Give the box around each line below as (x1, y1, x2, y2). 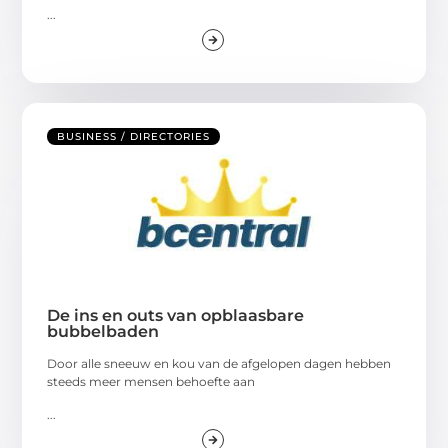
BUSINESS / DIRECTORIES (57, 130, 211, 144)
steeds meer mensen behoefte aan (47, 374, 256, 390)
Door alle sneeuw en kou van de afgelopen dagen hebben (47, 356, 392, 372)
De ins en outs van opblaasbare (47, 306, 305, 326)
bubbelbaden (47, 322, 160, 342)
